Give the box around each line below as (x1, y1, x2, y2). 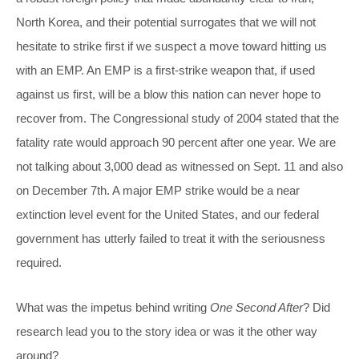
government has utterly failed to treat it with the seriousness (16, 231, 325, 245)
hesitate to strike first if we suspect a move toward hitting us (16, 38, 327, 53)
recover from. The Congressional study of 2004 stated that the (16, 111, 339, 125)
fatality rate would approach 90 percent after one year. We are (16, 135, 336, 149)
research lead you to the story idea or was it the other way (16, 324, 317, 338)
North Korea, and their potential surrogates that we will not (16, 14, 316, 29)
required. (16, 255, 62, 269)
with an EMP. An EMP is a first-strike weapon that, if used (16, 63, 315, 77)
